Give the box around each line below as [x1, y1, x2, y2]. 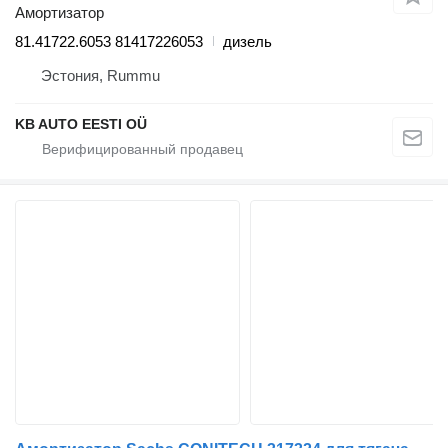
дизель [223, 32, 272, 50]
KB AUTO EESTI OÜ [15, 115, 147, 132]
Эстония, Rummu [41, 66, 160, 84]
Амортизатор [15, 3, 104, 21]
